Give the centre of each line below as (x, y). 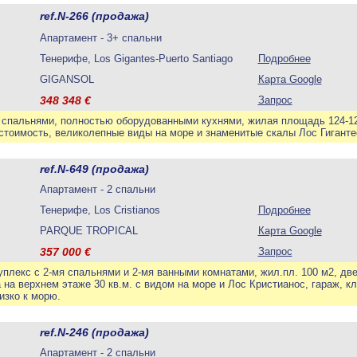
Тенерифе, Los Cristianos (104, 210)
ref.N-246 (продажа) (94, 332)
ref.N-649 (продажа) (94, 169)
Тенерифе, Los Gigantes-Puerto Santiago (141, 59)
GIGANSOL (67, 79)
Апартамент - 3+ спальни (100, 38)
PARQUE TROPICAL (88, 231)
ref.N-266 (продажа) (94, 16)
